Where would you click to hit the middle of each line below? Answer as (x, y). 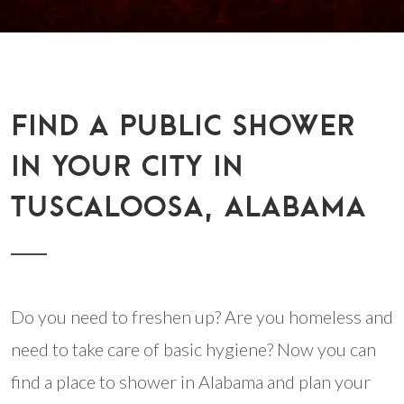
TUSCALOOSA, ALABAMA (188, 206)
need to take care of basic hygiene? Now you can (193, 349)
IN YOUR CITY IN (128, 165)
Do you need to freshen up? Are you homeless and (202, 317)
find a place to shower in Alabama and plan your (191, 381)
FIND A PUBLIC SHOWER (183, 124)
